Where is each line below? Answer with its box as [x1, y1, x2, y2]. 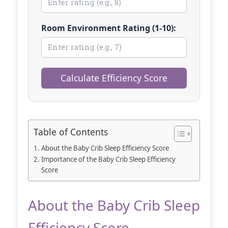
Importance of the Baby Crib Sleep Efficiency [41, 154, 176, 164]
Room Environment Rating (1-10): [41, 22, 176, 34]
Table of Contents [34, 125, 108, 138]
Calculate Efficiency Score [61, 71, 167, 84]
